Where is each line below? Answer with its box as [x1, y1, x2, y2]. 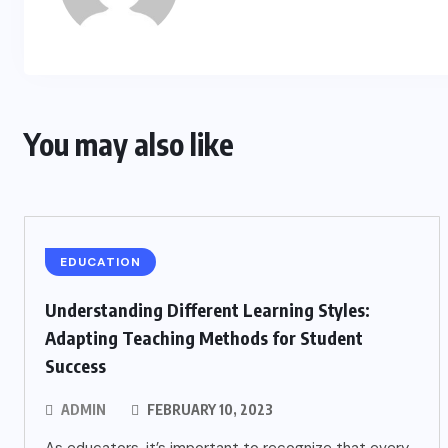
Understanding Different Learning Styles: [45, 298, 370, 321]
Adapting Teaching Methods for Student [45, 326, 363, 349]
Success [45, 354, 106, 377]
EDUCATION [60, 254, 141, 270]
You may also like [24, 125, 234, 163]
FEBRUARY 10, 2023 [144, 401, 273, 418]
